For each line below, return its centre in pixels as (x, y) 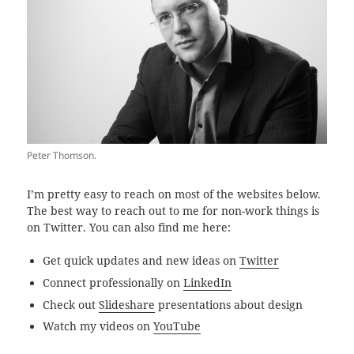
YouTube (177, 327)
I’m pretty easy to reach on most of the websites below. (174, 194)
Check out (71, 305)
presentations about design (229, 305)
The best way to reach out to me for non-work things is (173, 211)
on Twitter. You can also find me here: (129, 227)
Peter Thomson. (62, 155)
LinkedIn (208, 282)
